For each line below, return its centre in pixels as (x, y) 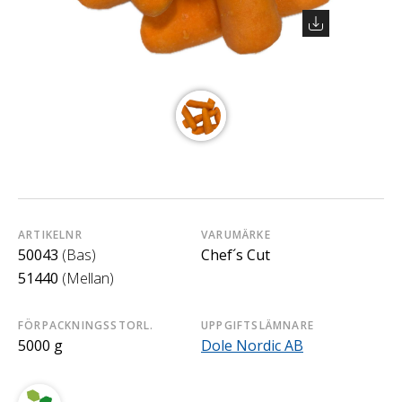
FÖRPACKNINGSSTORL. (86, 325)
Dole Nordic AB (252, 345)
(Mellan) (88, 278)
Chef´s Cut (236, 254)
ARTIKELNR (50, 234)
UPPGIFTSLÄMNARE (258, 325)
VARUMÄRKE (236, 234)
